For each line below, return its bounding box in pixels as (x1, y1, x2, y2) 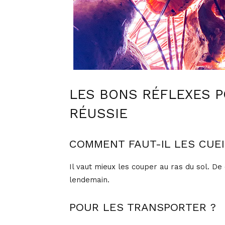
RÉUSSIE (69, 105, 128, 122)
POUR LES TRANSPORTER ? (69, 201, 216, 214)
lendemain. (69, 175, 109, 185)
